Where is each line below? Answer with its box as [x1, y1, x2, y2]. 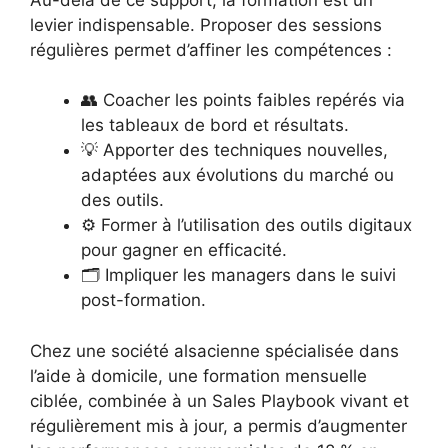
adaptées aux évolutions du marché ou [81, 165, 394, 185]
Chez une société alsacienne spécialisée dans [30, 340, 399, 361]
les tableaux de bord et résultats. [81, 115, 349, 135]
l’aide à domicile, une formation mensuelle [30, 365, 367, 386]
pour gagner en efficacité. [81, 240, 287, 260]
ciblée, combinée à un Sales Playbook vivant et [30, 390, 409, 411]
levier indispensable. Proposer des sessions [30, 14, 382, 35]
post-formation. [81, 290, 206, 310]
